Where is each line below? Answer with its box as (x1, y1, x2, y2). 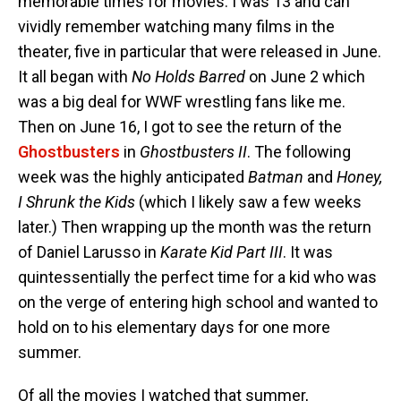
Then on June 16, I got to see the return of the (18, 117, 342, 137)
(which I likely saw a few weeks (139, 192, 362, 212)
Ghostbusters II (140, 142, 247, 162)
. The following (247, 142, 351, 162)
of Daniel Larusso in (18, 243, 160, 262)
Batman (248, 167, 303, 187)
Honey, (337, 167, 382, 187)
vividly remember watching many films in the (18, 17, 335, 37)
